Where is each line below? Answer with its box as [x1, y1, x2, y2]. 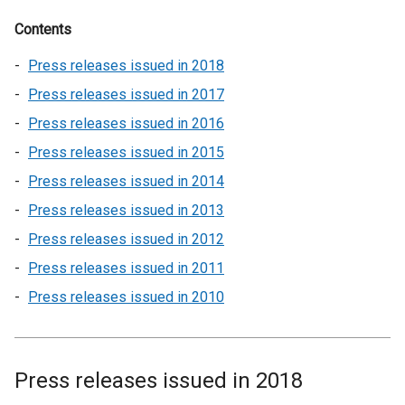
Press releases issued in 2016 [28, 115, 224, 132]
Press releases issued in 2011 [28, 259, 224, 277]
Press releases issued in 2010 [28, 288, 224, 306]
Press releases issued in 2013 [28, 202, 224, 219]
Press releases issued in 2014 [28, 173, 224, 190]
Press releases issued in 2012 [28, 231, 224, 248]
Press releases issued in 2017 [28, 86, 224, 103]
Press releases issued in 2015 [28, 144, 224, 161]
